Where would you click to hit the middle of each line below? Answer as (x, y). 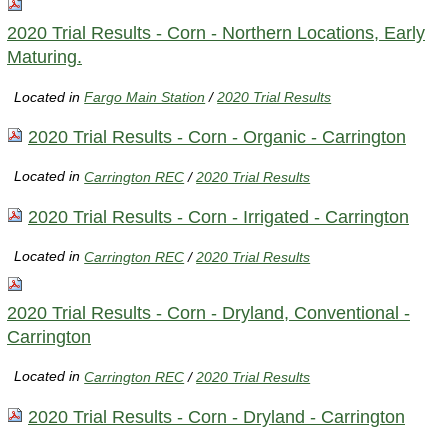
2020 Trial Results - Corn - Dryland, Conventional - (208, 312)
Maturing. (44, 56)
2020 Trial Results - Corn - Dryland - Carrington (216, 416)
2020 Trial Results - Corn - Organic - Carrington (217, 136)
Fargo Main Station (145, 96)
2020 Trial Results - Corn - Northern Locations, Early (216, 32)
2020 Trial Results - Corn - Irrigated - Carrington (218, 216)
